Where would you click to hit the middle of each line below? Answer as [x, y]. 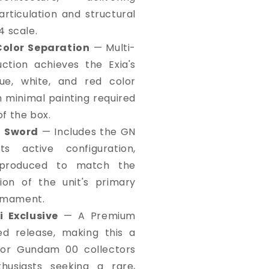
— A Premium [97, 216]
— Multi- [113, 47]
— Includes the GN [87, 131]
